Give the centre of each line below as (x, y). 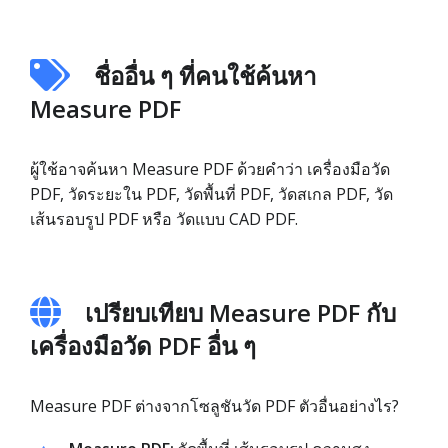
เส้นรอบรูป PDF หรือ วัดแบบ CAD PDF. (164, 219)
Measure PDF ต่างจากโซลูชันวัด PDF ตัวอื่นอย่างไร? (214, 406)
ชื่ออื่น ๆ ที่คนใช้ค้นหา (205, 75)
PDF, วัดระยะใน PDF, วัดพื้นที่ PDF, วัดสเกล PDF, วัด (211, 194)
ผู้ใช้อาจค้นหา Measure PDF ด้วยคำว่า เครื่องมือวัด (210, 169)
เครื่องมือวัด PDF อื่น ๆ (143, 345)
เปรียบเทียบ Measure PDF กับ (240, 312)
